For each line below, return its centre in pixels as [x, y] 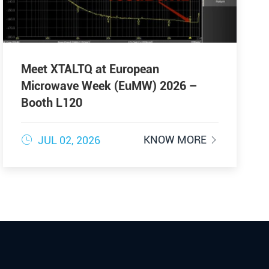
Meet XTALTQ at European [90, 69]
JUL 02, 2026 [68, 140]
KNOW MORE [177, 139]
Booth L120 [51, 102]
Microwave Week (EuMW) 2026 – [109, 86]
